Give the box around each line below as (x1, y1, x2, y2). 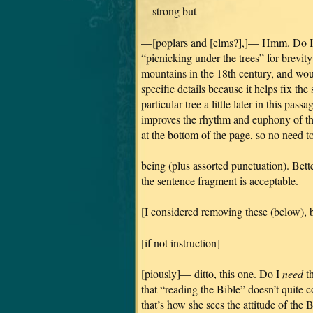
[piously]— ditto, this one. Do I (141, 266, 282, 282)
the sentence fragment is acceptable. (141, 173, 298, 188)
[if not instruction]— (141, 235, 231, 250)
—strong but (141, 3, 196, 19)
